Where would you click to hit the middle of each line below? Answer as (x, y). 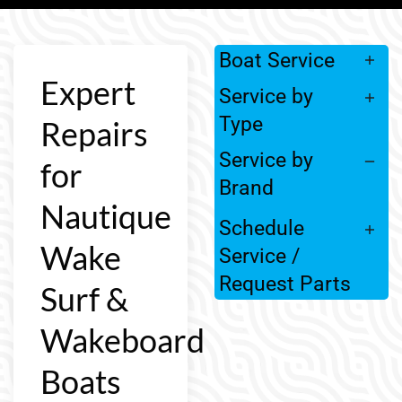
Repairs (94, 133)
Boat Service (277, 60)
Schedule (262, 228)
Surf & (84, 298)
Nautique (106, 216)
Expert (88, 92)
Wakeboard (122, 340)
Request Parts (285, 284)
